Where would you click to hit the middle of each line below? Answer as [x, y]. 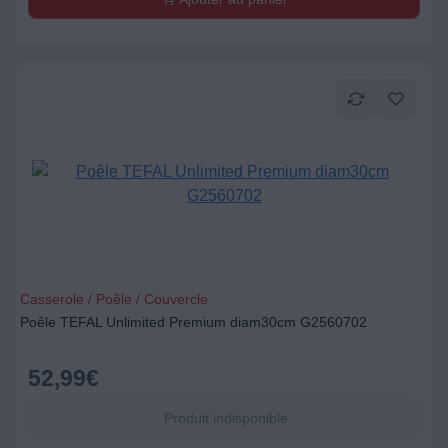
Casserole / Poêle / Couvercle [114, 299]
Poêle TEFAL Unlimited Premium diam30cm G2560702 [193, 322]
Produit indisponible [224, 418]
